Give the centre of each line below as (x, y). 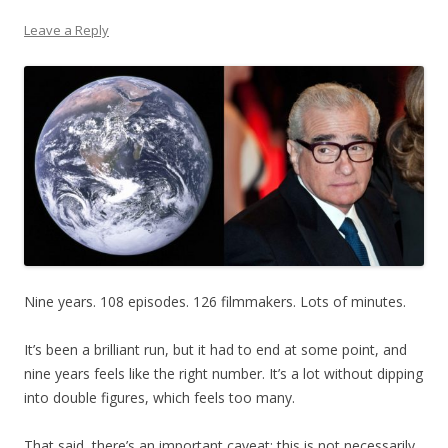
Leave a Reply (66, 30)
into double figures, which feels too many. (159, 397)
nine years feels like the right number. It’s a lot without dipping (223, 373)
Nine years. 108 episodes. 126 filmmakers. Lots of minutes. (215, 301)
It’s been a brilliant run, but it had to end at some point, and (215, 349)
